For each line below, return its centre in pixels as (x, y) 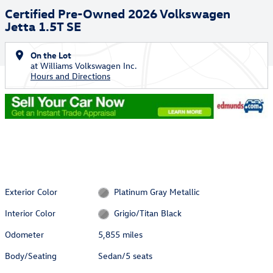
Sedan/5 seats (126, 256)
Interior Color (30, 213)
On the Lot (51, 55)
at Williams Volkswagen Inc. (84, 66)
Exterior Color (31, 191)
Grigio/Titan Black (147, 213)
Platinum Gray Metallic (157, 191)
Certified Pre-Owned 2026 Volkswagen (118, 13)
